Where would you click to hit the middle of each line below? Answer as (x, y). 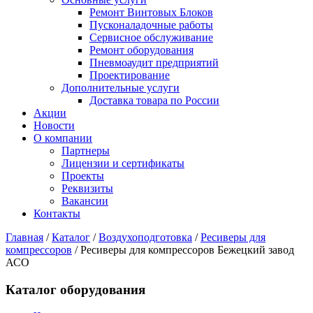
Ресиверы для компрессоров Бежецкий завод (187, 250)
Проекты (83, 176)
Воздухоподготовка (145, 237)
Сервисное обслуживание (151, 37)
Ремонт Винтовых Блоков (151, 12)
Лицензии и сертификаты (123, 163)
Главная (24, 237)
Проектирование (130, 75)
